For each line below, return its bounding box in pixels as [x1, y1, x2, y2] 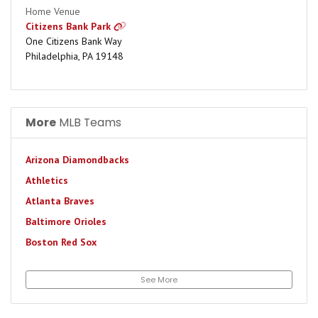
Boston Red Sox [26, 236, 97, 248]
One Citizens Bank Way [26, 35, 122, 48]
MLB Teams [56, 114, 121, 131]
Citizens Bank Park [26, 20, 114, 33]
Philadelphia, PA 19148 [26, 50, 124, 62]
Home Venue [26, 5, 80, 18]
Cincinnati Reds [26, 297, 97, 310]
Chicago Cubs [26, 256, 87, 269]
